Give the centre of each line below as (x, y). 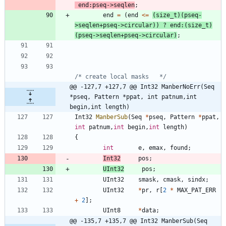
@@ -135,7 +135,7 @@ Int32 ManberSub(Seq (138, 221)
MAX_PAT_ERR (196, 190)
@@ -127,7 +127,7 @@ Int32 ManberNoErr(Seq (142, 87)
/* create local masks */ (121, 76)
